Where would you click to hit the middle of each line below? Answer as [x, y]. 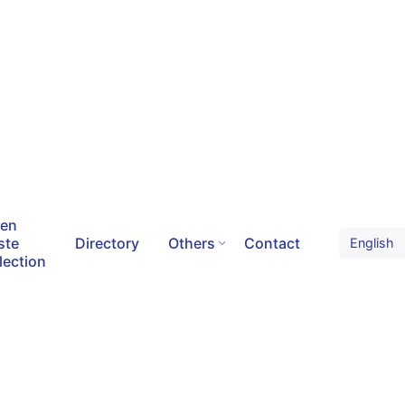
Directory [107, 243]
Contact [273, 243]
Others [192, 243]
